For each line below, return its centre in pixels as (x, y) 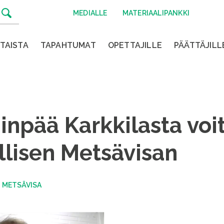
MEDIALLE (90, 13)
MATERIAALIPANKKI (156, 13)
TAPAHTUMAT (68, 45)
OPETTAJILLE (135, 45)
